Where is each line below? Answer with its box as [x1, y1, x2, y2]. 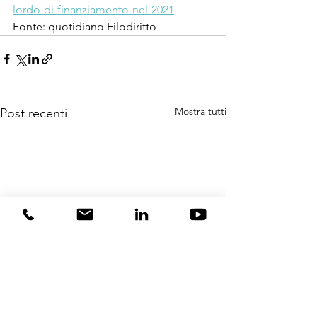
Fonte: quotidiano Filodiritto [13, 19, 156, 33]
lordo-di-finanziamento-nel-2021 [13, 2, 174, 16]
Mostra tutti [175, 104, 226, 117]
